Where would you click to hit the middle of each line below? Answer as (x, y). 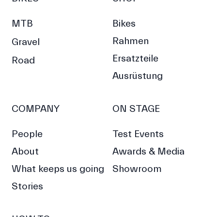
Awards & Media (148, 151)
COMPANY (36, 109)
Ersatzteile (135, 58)
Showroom (137, 169)
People (27, 134)
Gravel (26, 42)
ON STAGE (136, 109)
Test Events (138, 134)
